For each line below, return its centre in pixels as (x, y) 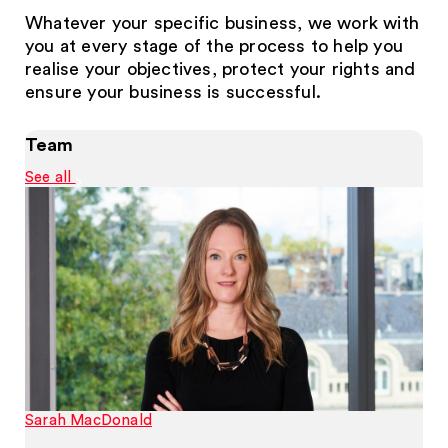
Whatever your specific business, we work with (222, 23)
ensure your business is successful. (173, 92)
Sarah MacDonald (88, 420)
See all (50, 177)
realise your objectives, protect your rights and (220, 69)
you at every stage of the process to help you (214, 46)
